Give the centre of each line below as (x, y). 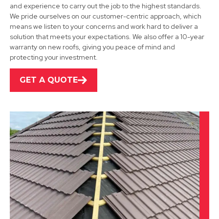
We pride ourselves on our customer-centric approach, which (106, 16)
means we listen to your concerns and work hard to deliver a (104, 27)
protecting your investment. (54, 57)
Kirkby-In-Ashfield (79, 133)
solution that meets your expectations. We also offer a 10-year (107, 37)
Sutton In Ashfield (79, 22)
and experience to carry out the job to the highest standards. (106, 6)
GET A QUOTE (49, 80)
